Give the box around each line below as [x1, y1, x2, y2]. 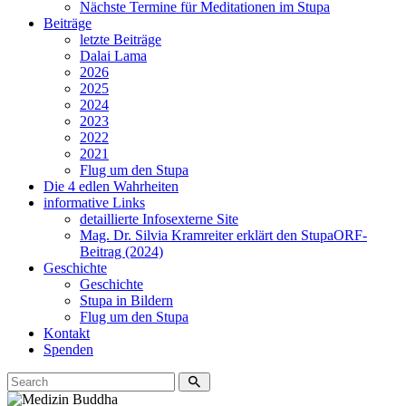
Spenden [43, 341, 93, 357]
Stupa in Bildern [80, 292, 173, 308]
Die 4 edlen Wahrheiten [43, 178, 179, 194]
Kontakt [43, 324, 90, 341]
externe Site [171, 210, 238, 227]
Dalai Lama [80, 47, 147, 63]
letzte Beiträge [80, 31, 161, 47]
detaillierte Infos [80, 210, 171, 227]
